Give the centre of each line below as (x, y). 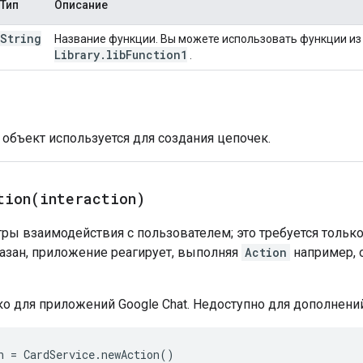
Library (77, 54)
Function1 (156, 54)
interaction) (92, 198)
